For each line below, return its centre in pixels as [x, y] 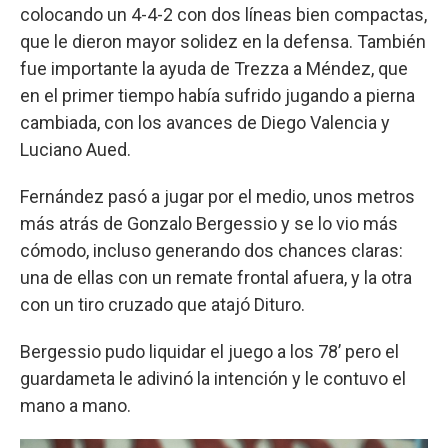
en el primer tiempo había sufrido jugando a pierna [217, 96]
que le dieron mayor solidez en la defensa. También [223, 42]
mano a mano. [75, 406]
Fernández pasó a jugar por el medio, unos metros [217, 197]
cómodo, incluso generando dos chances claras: [211, 251]
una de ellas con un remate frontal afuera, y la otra [216, 278]
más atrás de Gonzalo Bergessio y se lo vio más [209, 224]
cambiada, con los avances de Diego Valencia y [205, 123]
